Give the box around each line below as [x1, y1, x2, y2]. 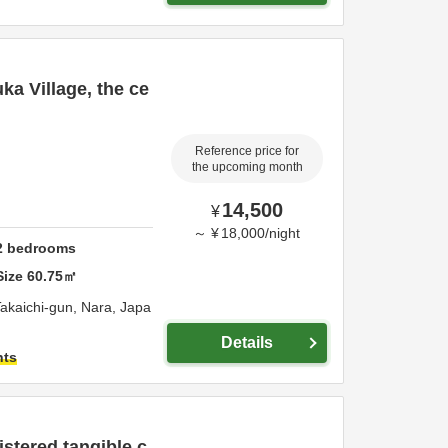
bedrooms [3, 239, 77, 256]
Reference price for [195, 144, 299, 157]
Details [221, 334, 273, 351]
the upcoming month [191, 160, 303, 173]
